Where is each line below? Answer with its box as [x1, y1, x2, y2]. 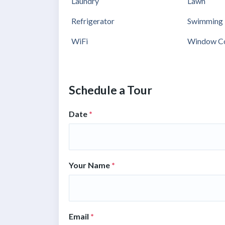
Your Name [69, 160, 111, 170]
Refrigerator [71, 16, 115, 26]
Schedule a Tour [69, 82, 152, 97]
